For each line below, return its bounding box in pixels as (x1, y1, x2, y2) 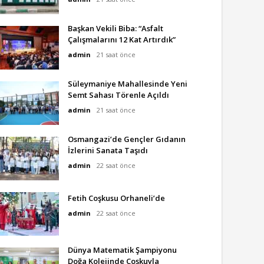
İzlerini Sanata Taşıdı (68, 145, 148, 156)
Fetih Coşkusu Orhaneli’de (68, 193, 165, 203)
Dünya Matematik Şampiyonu (68, 245, 177, 255)
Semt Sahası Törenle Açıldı (68, 90, 169, 100)
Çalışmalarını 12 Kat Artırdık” (68, 34, 176, 45)
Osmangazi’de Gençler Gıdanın (68, 134, 186, 144)
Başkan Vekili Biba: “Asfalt (68, 23, 163, 34)
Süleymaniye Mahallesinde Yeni (68, 78, 187, 89)
